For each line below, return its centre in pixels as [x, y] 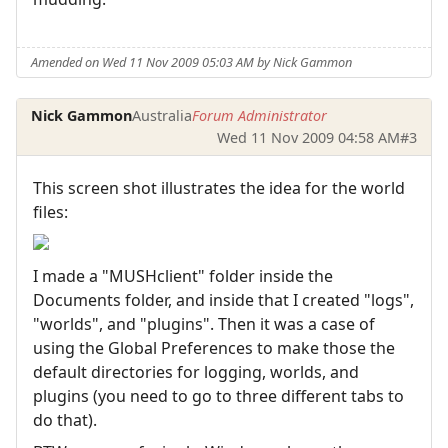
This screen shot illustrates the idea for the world [219, 188]
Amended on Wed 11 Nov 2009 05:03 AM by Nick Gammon [192, 61]
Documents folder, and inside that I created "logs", [223, 300]
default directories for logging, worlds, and [196, 372]
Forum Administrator [260, 116]
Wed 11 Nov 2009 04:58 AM [308, 138]
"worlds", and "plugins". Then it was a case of [204, 324]
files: [50, 212]
